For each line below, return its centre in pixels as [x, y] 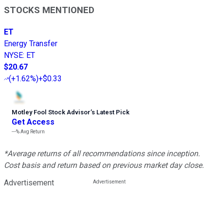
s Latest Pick [110, 112]
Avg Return [32, 132]
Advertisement [29, 183]
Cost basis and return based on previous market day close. [104, 165]
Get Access [33, 122]
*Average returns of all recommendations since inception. [102, 154]
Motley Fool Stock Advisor [51, 112]
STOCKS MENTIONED [49, 10]
